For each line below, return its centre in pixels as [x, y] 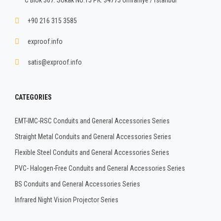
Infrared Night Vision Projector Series [67, 200]
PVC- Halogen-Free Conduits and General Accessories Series [100, 168]
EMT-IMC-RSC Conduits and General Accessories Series [92, 121]
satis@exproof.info [55, 62]
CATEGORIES [33, 97]
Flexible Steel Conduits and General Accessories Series [92, 152]
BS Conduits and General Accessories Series [77, 184]
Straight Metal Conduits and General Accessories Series [93, 136]
